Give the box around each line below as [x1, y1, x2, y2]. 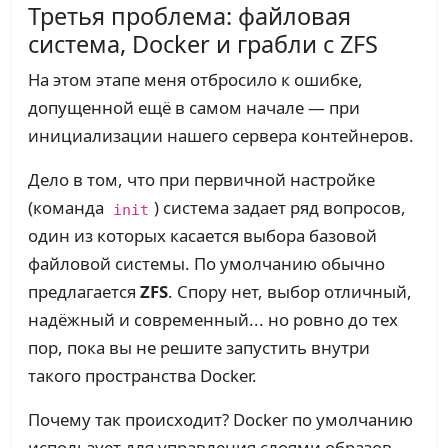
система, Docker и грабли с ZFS [28, 28, 378, 61]
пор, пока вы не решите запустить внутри [28, 336, 370, 360]
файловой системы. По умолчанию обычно [28, 252, 385, 276]
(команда [28, 196, 108, 220]
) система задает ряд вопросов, [153, 196, 406, 220]
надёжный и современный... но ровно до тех [28, 308, 398, 332]
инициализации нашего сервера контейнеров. [28, 124, 414, 148]
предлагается [28, 280, 140, 304]
